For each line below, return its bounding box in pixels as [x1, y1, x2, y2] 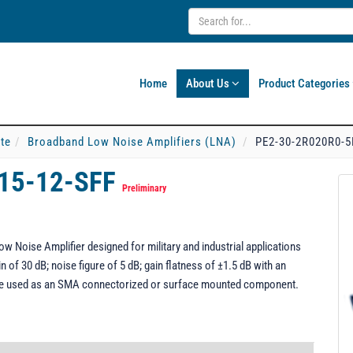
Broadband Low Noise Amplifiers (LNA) [28, 135, 236, 149]
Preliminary [122, 183, 166, 194]
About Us [186, 76, 232, 91]
